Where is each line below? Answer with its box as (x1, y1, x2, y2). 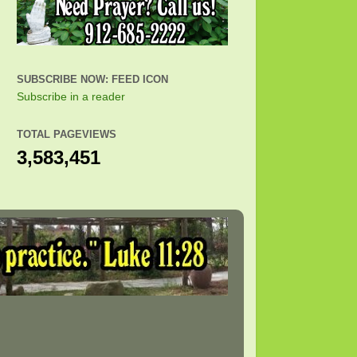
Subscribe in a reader (17, 91, 125, 103)
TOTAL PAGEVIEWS (17, 128, 116, 140)
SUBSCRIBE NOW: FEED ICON (17, 73, 168, 85)
